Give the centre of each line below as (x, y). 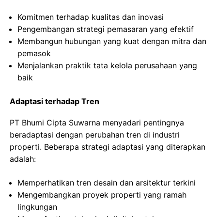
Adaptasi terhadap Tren (54, 101)
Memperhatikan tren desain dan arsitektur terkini (107, 183)
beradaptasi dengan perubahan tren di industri (95, 135)
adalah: (23, 159)
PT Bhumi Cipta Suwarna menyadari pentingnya (97, 123)
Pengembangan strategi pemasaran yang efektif (106, 29)
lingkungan (37, 207)
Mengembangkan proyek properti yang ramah (102, 195)
